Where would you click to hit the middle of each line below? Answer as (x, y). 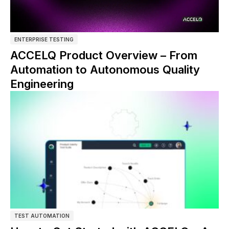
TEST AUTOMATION (42, 215)
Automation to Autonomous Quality (105, 69)
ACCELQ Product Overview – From (104, 55)
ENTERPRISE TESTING (44, 39)
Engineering (42, 84)
